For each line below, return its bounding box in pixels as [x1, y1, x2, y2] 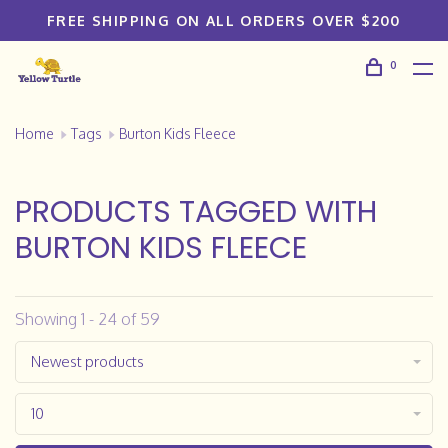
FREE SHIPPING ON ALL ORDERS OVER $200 [47, 12, 401, 29]
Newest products [31, 352, 144, 371]
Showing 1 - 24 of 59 [15, 309, 160, 329]
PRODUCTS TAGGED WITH [15, 191, 377, 233]
